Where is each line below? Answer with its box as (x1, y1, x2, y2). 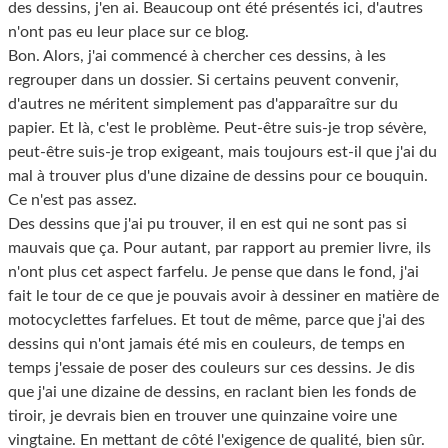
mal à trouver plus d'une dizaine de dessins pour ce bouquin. (8, 167, 428, 184)
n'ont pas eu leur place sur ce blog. (8, 23, 249, 40)
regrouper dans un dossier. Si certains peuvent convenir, (8, 71, 399, 88)
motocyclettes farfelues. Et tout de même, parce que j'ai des (8, 311, 425, 328)
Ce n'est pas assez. (8, 191, 137, 208)
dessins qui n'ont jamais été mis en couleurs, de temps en (8, 335, 405, 352)
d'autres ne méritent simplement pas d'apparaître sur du (8, 95, 398, 112)
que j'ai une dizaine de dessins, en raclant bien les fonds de (8, 383, 416, 400)
